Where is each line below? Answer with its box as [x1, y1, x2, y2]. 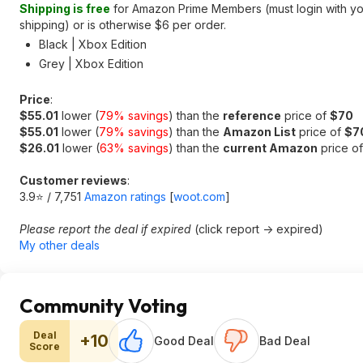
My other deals [19, 238, 100, 252]
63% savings [100, 141, 169, 155]
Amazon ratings [84, 190, 166, 203]
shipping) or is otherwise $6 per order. [19, 18, 226, 32]
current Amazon [223, 141, 318, 155]
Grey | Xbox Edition [39, 57, 143, 70]
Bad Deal [259, 334, 310, 348]
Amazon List [223, 125, 296, 139]
